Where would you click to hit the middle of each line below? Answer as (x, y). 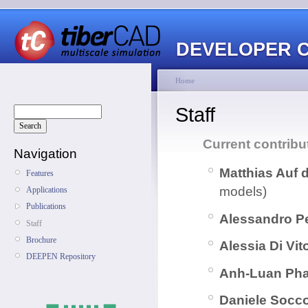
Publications (46, 207)
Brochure (41, 240)
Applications (47, 190)
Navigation (45, 154)
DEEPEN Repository (61, 256)
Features (40, 173)
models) (243, 192)
